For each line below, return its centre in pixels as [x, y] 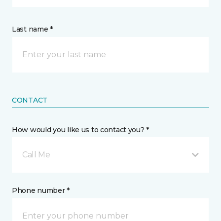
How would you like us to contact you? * [81, 130]
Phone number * [41, 190]
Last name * [32, 29]
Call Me [36, 155]
